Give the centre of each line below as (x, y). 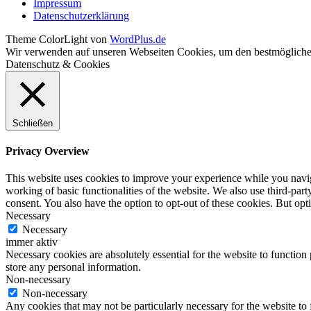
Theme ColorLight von (58, 39)
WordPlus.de (138, 39)
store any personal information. (73, 267)
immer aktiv (32, 242)
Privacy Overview (48, 151)
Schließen (33, 123)
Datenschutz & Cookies (58, 64)
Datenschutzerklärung (81, 15)
